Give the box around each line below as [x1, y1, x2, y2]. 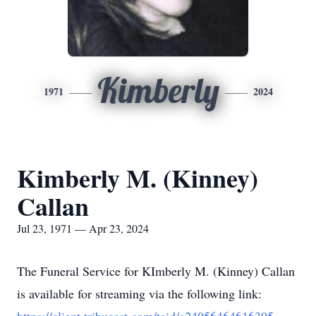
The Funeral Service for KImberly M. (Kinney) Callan [17, 262, 295, 279]
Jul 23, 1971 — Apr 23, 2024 [17, 221, 149, 236]
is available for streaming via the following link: [17, 285, 262, 302]
